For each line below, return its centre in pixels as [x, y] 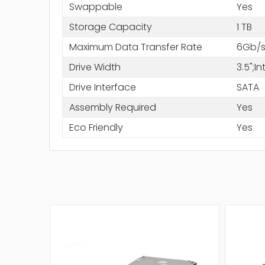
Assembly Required [112, 107]
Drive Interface [102, 87]
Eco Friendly [96, 127]
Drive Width [95, 67]
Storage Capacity [110, 27]
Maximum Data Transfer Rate [135, 47]
